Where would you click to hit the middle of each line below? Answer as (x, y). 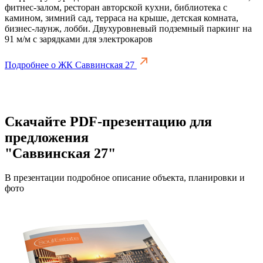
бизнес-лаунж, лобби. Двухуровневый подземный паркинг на (128, 28)
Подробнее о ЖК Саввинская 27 (71, 65)
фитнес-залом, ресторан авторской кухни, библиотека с (116, 7)
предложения (47, 137)
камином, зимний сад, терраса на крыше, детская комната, (122, 18)
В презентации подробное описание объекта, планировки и (125, 178)
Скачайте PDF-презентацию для (108, 121)
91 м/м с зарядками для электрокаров (79, 39)
